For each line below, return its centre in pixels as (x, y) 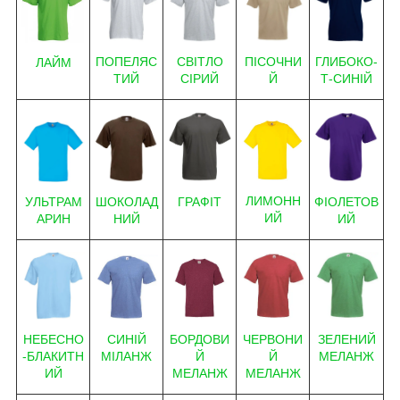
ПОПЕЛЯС (126, 62)
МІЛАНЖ (126, 357)
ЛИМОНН (273, 201)
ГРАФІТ (200, 201)
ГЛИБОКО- (346, 62)
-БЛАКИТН (53, 356)
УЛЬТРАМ (53, 202)
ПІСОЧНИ (273, 62)
